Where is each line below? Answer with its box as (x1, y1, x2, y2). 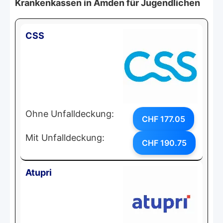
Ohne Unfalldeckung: (25, 108, 114, 119)
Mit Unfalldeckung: (25, 132, 105, 143)
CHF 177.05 (142, 113, 185, 124)
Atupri (25, 167, 52, 178)
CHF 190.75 (142, 137, 187, 148)
